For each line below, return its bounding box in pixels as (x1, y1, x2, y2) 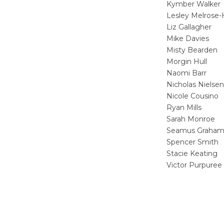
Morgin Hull (166, 57, 207, 66)
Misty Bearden (166, 45, 217, 55)
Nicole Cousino (166, 91, 218, 101)
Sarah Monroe (166, 114, 215, 124)
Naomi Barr (166, 68, 206, 78)
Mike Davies (166, 34, 209, 43)
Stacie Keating (166, 149, 217, 158)
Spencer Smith (166, 137, 218, 147)
